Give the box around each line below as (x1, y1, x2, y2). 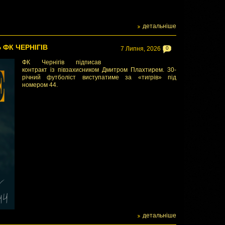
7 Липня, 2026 (121, 45, 161, 52)
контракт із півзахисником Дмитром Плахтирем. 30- (22, 66, 176, 73)
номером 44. (22, 81, 58, 88)
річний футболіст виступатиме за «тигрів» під (22, 74, 176, 81)
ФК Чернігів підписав (22, 59, 101, 66)
